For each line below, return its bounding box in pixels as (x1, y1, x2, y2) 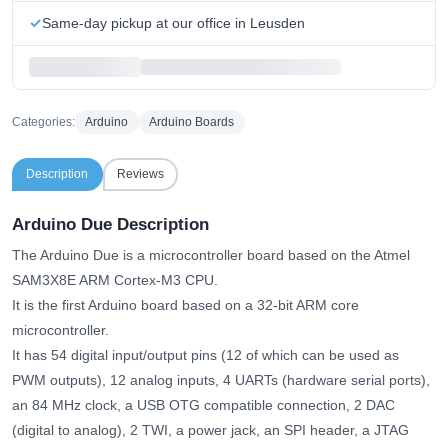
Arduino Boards (149, 114, 235, 129)
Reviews (116, 167, 164, 182)
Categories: (12, 114, 75, 129)
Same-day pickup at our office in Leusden (42, 14, 305, 31)
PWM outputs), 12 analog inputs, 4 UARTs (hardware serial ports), (12, 372, 430, 389)
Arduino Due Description (12, 215, 209, 235)
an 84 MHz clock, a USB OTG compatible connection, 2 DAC (12, 397, 395, 414)
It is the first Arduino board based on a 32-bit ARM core (12, 297, 359, 314)
